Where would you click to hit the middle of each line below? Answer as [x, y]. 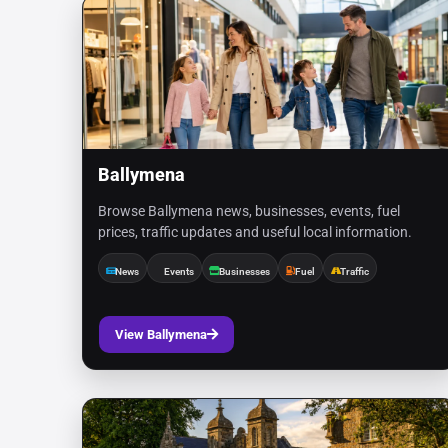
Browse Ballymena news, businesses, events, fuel [249, 211]
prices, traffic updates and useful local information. [255, 232]
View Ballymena [161, 334]
